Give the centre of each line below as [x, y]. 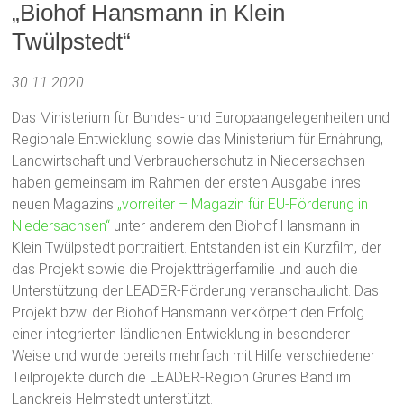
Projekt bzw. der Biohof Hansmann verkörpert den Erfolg [188, 312]
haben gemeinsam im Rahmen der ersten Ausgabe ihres [187, 183]
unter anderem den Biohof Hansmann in [237, 226]
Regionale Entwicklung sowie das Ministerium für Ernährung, [198, 139]
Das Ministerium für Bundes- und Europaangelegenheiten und [201, 118]
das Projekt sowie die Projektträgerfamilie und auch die [185, 269]
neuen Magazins [65, 204]
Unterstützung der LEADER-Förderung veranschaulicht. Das [196, 291]
